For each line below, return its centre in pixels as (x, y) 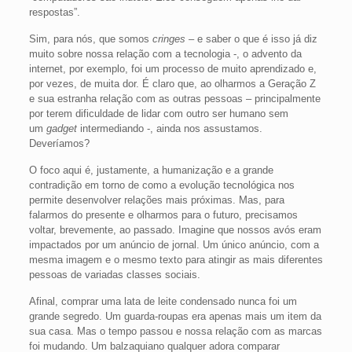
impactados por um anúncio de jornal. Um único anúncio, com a (174, 245)
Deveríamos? (59, 144)
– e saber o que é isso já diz (251, 39)
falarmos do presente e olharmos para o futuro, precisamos (163, 215)
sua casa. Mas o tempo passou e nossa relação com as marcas (175, 332)
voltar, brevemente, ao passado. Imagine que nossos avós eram (175, 230)
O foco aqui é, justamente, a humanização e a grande (151, 170)
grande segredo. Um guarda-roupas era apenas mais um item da (175, 317)
